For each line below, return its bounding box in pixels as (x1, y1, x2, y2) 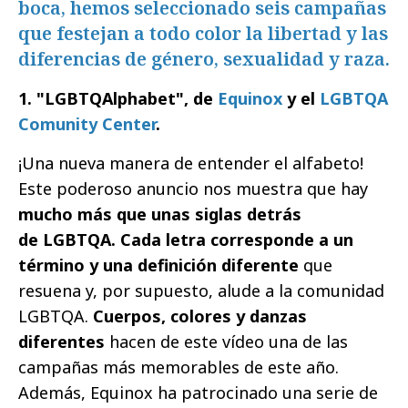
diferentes (18, 330, 105, 352)
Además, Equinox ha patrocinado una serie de (18, 381, 378, 403)
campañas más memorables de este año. (18, 355, 339, 378)
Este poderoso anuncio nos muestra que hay (18, 177, 368, 199)
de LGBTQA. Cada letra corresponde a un (18, 228, 353, 250)
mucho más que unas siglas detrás (18, 202, 301, 225)
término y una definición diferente (18, 253, 299, 276)
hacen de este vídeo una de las (105, 330, 348, 352)
